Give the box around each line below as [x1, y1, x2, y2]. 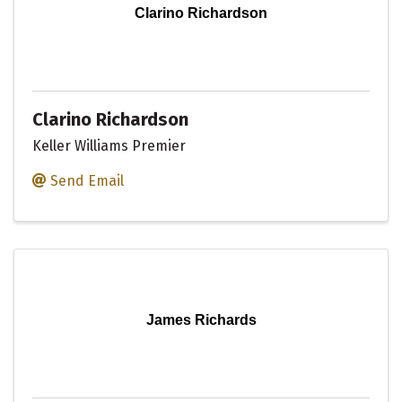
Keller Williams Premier [32, 137, 186, 155]
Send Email [50, 172, 124, 190]
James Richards [145, 312, 257, 328]
